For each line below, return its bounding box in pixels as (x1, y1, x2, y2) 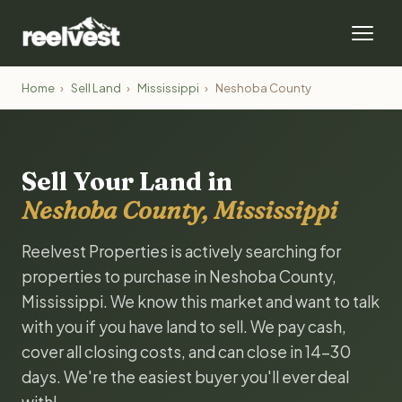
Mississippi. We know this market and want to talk (22, 292, 380, 311)
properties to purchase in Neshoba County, (22, 267, 336, 286)
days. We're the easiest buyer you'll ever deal (22, 367, 349, 387)
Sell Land (71, 81, 121, 95)
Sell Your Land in (22, 166, 232, 197)
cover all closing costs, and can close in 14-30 (22, 342, 351, 362)
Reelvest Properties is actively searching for (22, 241, 341, 261)
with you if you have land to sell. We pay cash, (22, 317, 346, 336)
